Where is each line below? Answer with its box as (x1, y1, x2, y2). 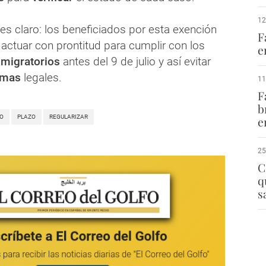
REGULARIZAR (49, 113, 88, 121)
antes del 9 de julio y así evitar (60, 55, 211, 69)
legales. (21, 71, 62, 85)
